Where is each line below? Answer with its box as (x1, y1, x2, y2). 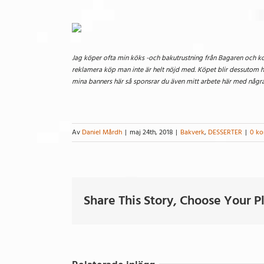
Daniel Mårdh (82, 126, 122, 138)
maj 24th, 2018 (130, 126, 173, 138)
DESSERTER (208, 126, 242, 138)
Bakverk (180, 126, 204, 138)
